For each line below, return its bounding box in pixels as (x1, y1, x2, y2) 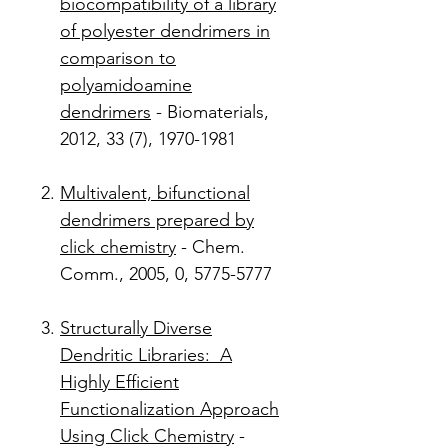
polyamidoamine (60, 74, 192, 97)
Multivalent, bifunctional (60, 182, 250, 205)
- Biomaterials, (151, 101, 269, 124)
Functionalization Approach (60, 398, 279, 421)
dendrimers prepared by (60, 209, 254, 232)
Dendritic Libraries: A (60, 344, 232, 367)
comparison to (60, 47, 176, 70)
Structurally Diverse (60, 317, 212, 340)
